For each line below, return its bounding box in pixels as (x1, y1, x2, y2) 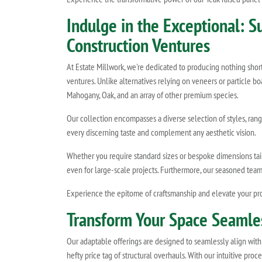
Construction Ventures (67, 33, 210, 58)
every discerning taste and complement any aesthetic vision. (67, 126, 256, 139)
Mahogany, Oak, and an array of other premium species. (67, 89, 239, 101)
